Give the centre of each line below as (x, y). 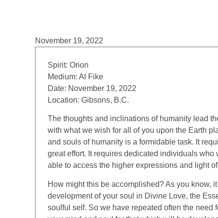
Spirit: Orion (68, 65)
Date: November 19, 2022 (92, 88)
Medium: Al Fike (75, 77)
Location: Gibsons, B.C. (88, 100)
